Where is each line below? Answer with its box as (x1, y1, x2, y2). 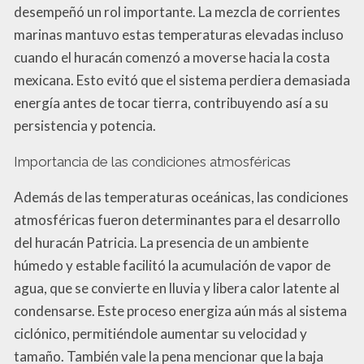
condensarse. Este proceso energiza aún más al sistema (14, 301, 347, 319)
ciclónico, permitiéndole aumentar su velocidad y (14, 324, 307, 342)
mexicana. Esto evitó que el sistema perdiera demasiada (14, 71, 350, 89)
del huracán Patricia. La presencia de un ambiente (14, 233, 309, 251)
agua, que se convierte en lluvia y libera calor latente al (14, 279, 340, 297)
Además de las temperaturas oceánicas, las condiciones (14, 188, 349, 206)
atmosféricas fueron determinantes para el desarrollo (14, 210, 340, 228)
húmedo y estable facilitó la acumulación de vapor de (14, 256, 331, 274)
